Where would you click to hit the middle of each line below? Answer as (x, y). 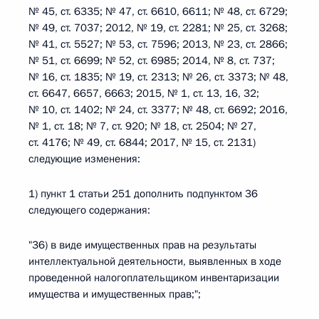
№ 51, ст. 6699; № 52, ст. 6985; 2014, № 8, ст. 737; (152, 61)
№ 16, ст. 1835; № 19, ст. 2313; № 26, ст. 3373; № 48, (158, 77)
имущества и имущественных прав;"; (115, 294)
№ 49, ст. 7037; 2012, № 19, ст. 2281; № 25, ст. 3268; (158, 28)
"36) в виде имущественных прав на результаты (142, 245)
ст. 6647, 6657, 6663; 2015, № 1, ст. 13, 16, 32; (144, 93)
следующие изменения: (84, 159)
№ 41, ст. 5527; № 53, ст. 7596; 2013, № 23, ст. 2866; (158, 44)
